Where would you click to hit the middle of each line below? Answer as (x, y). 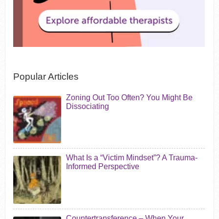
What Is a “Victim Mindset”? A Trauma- (132, 158)
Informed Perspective (103, 167)
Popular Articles (46, 76)
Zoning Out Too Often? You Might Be (130, 97)
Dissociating (88, 106)
